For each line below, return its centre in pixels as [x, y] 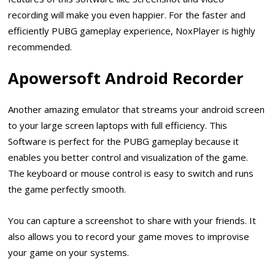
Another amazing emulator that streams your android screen [137, 110]
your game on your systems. [69, 252]
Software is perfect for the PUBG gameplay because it [124, 141]
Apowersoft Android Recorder [126, 78]
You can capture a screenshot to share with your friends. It [132, 220]
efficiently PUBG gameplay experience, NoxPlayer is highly [132, 31]
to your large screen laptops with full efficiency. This [118, 126]
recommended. [40, 47]
